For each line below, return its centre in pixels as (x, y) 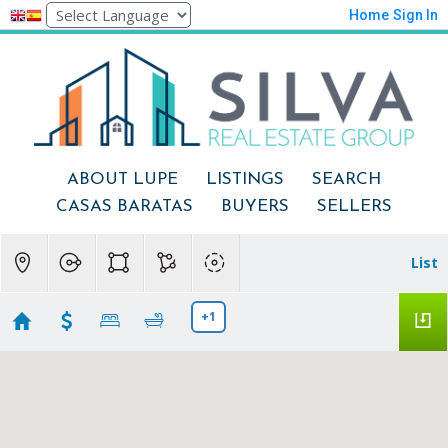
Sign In (415, 15)
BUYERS (254, 207)
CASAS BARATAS (124, 207)
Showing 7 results (67, 428)
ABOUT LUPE (122, 180)
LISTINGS (244, 180)
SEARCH (346, 180)
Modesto (48, 380)
